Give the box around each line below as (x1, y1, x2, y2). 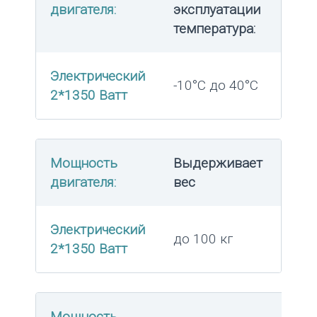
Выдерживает (173, 155, 263, 172)
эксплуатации (173, 1, 260, 18)
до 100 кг (173, 231, 233, 248)
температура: (173, 21, 255, 38)
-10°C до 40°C (173, 77, 258, 94)
